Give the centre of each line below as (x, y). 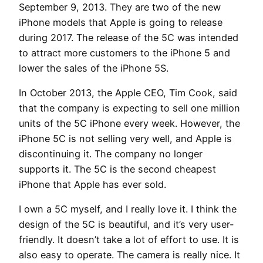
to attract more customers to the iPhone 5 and (124, 53)
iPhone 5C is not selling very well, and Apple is (125, 139)
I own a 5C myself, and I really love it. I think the (128, 209)
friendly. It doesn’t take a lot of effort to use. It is (129, 240)
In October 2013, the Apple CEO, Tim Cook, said (128, 93)
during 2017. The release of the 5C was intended (129, 37)
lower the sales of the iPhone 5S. (94, 68)
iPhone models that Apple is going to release (121, 22)
